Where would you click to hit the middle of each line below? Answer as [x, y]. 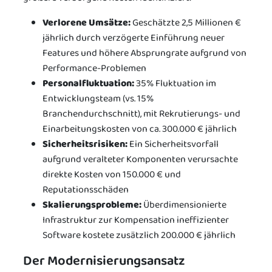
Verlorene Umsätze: [87, 22]
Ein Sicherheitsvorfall [173, 144]
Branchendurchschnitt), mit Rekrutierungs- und [141, 114]
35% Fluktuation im [175, 83]
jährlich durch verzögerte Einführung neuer [134, 38]
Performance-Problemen [94, 68]
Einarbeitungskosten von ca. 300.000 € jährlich [140, 129]
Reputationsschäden [86, 189]
